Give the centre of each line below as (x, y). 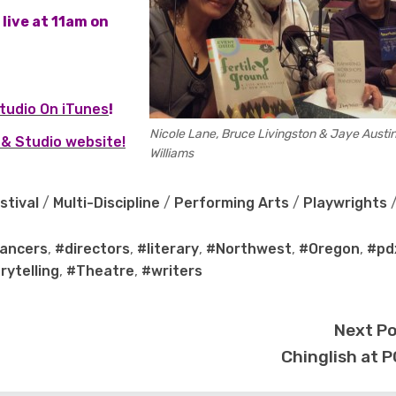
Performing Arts (232, 203)
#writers (172, 271)
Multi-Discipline (107, 203)
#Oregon (329, 249)
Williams (171, 154)
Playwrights (345, 203)
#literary (168, 249)
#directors (92, 249)
